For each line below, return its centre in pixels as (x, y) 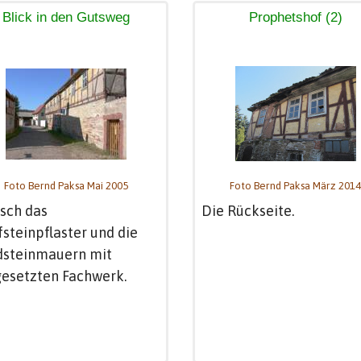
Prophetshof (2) (295, 17)
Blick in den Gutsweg (66, 17)
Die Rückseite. (248, 210)
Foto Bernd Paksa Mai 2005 (66, 186)
